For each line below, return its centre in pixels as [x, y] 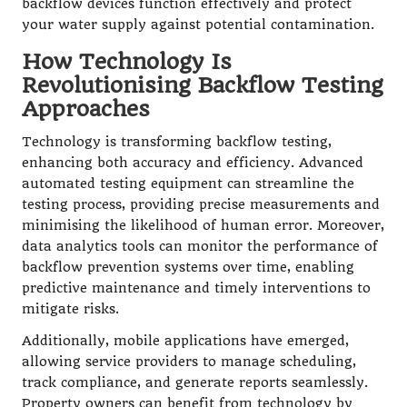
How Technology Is [127, 61]
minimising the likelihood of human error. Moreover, [203, 225]
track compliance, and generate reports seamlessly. [195, 382]
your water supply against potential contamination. [198, 25]
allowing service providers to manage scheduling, [189, 362]
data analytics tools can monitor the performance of [200, 246]
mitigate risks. [70, 309]
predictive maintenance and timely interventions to [196, 288]
